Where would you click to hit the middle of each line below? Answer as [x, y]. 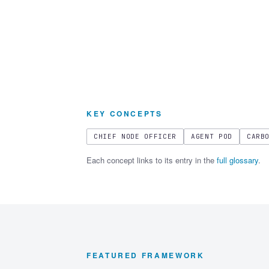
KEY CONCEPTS [125, 114]
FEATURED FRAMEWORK [146, 255]
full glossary [237, 160]
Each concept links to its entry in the [152, 160]
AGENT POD [211, 137]
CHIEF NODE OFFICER [135, 137]
